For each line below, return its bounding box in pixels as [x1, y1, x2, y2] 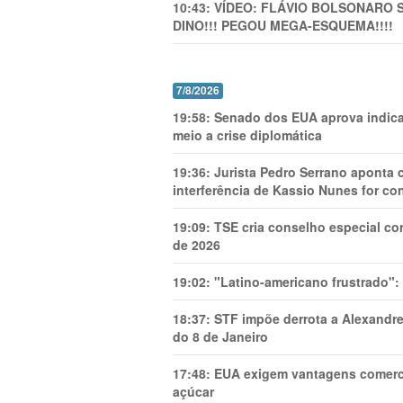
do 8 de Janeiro [173, 327, 268, 345]
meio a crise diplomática [173, 126, 322, 144]
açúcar [173, 382, 214, 400]
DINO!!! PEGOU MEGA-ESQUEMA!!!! [173, 16, 393, 34]
